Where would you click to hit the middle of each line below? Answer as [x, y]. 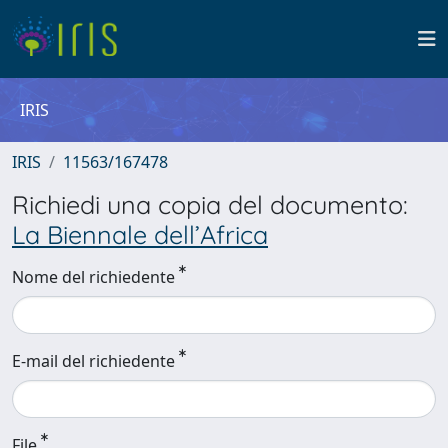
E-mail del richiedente [93, 361]
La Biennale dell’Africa [140, 234]
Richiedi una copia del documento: [210, 204]
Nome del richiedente [93, 277]
